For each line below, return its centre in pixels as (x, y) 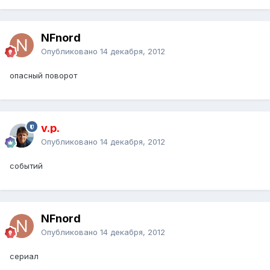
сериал (24, 256)
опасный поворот (43, 76)
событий (26, 166)
